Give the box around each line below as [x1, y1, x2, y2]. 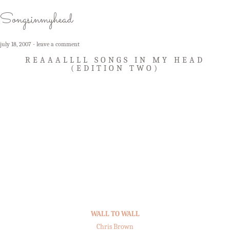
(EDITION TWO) [70, 63, 160, 73]
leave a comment [36, 40, 80, 48]
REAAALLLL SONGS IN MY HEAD [25, 55, 205, 65]
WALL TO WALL [90, 209, 140, 218]
